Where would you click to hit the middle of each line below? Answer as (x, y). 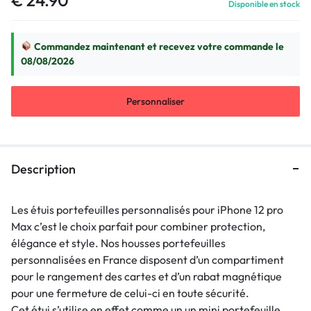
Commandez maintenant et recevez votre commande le (158, 46)
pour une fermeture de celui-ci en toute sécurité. (130, 293)
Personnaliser (155, 101)
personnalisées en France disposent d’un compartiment (148, 259)
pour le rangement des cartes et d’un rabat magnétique (146, 276)
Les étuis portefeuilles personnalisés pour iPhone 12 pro (147, 209)
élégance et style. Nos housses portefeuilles (118, 243)
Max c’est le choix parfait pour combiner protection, (138, 226)
